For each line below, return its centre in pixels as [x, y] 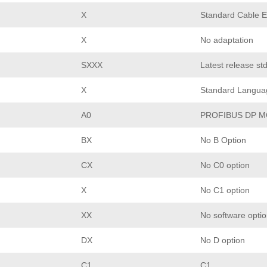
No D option [223, 240]
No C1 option [225, 190]
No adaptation [227, 40]
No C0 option [225, 165]
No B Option [223, 140]
